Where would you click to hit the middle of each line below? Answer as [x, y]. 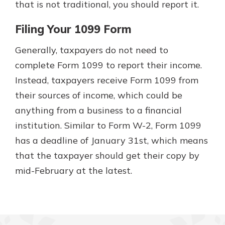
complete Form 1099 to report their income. [108, 65]
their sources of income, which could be [99, 95]
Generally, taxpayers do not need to [92, 50]
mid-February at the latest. [74, 170]
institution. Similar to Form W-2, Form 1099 [108, 125]
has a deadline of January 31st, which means [111, 140]
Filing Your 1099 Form [73, 29]
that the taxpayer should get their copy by [107, 155]
